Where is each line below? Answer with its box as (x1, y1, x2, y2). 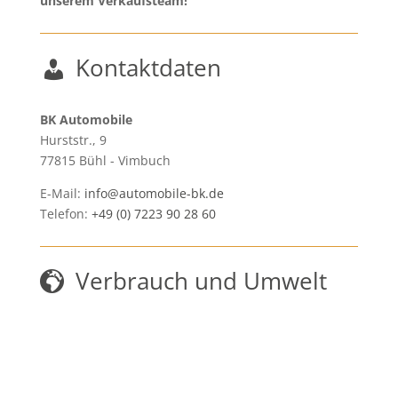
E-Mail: (39, 185, 84, 202)
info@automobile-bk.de (84, 185, 224, 202)
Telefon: (39, 205, 92, 222)
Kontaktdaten (75, 52, 221, 84)
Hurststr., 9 (39, 131, 107, 148)
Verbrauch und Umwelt (75, 265, 327, 297)
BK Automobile (39, 111, 132, 128)
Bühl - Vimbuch (78, 152, 171, 169)
